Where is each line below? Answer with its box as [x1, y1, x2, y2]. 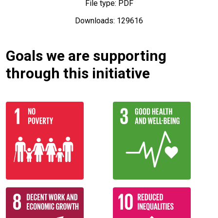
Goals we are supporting [6, 47, 166, 65]
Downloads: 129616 [75, 16, 143, 26]
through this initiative [6, 65, 150, 82]
